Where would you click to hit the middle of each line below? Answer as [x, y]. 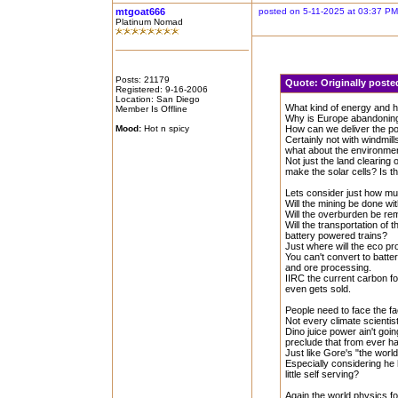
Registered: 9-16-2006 [162, 89]
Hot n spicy [165, 128]
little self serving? [322, 374]
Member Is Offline [151, 109]
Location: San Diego [158, 99]
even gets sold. [318, 289]
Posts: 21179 [143, 80]
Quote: [303, 83]
